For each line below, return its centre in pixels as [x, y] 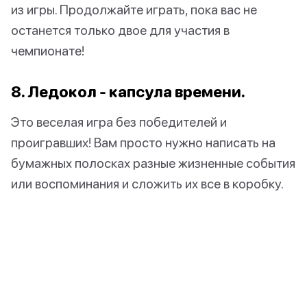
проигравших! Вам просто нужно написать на [143, 142]
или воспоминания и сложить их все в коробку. [147, 183]
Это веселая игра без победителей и [119, 121]
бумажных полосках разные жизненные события [153, 162]
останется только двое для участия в [120, 29]
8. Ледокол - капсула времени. [128, 91]
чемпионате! [48, 50]
